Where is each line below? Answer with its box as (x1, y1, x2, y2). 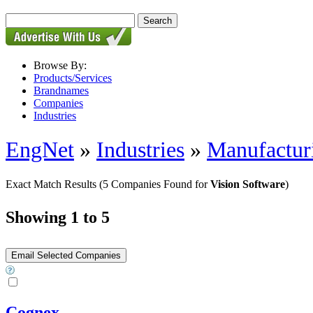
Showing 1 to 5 (6, 208, 110, 226)
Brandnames (34, 85, 89, 96)
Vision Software (210, 177, 285, 190)
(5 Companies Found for (99, 177, 210, 190)
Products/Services (34, 72, 112, 84)
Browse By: (34, 59, 87, 71)
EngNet (6, 137, 74, 163)
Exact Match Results (6, 177, 99, 190)
